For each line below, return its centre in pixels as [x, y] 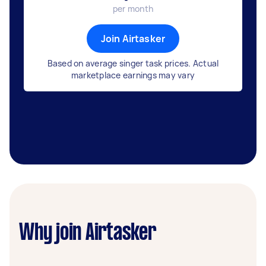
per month [133, 9]
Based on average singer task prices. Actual [133, 63]
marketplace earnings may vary [133, 75]
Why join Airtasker [88, 233]
